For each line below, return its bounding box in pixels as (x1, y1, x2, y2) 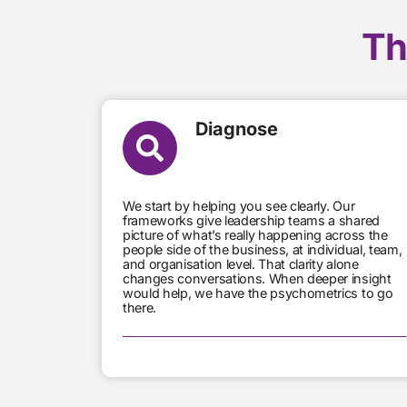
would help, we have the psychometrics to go (123, 284, 393, 301)
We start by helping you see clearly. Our (123, 197, 355, 213)
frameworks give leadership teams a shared (123, 212, 380, 228)
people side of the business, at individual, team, (123, 241, 402, 257)
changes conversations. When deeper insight (123, 270, 392, 286)
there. (123, 299, 157, 315)
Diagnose (194, 117, 278, 140)
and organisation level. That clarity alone (123, 255, 359, 272)
